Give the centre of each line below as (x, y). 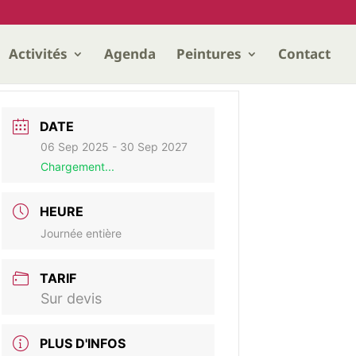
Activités (38, 54)
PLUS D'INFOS (83, 343)
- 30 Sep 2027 (148, 147)
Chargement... (77, 166)
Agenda (130, 54)
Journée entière (81, 233)
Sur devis (71, 298)
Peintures (209, 54)
